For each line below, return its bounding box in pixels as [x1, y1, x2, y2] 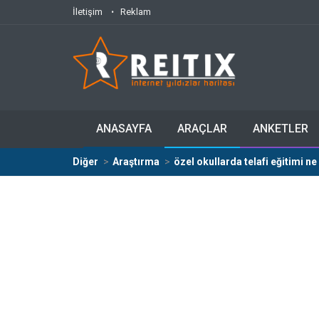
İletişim [73, 6, 103, 17]
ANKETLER [253, 122, 308, 135]
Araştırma [113, 156, 159, 167]
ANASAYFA [96, 122, 152, 135]
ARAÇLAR [177, 122, 227, 135]
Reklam [120, 6, 151, 17]
